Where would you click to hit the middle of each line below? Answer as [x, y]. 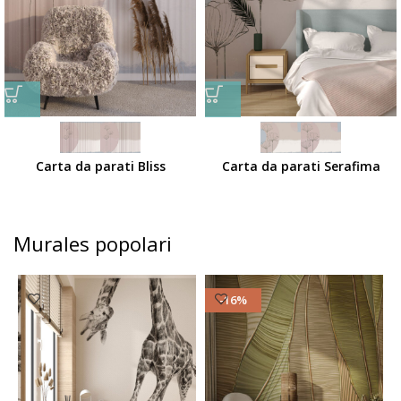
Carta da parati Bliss [100, 166]
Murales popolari [93, 243]
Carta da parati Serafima [301, 166]
